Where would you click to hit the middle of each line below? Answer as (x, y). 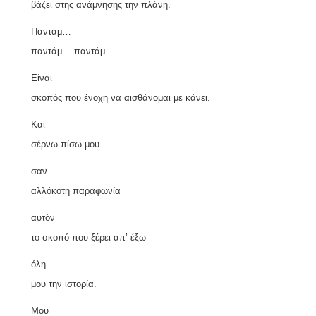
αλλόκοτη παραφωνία (76, 190)
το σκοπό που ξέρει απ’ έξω (89, 237)
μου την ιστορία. (64, 284)
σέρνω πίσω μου (65, 144)
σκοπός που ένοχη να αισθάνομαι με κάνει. (121, 97)
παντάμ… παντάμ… (73, 51)
